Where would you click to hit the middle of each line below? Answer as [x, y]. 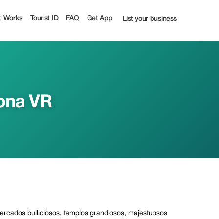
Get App [100, 18]
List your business [150, 19]
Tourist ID [44, 18]
